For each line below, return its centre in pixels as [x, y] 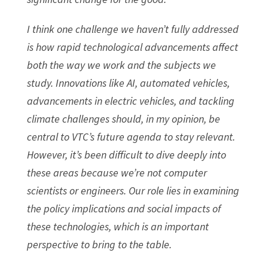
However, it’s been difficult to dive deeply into [126, 154]
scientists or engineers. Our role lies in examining [133, 190]
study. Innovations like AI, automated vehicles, [128, 83]
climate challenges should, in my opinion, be [123, 118]
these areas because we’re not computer [117, 172]
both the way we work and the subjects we [121, 65]
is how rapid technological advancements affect [132, 47]
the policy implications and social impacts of [124, 208]
